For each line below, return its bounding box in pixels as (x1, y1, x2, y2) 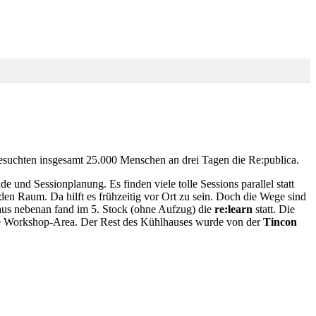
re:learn (214, 202, 253, 215)
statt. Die (253, 202, 295, 215)
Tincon (263, 215, 297, 228)
